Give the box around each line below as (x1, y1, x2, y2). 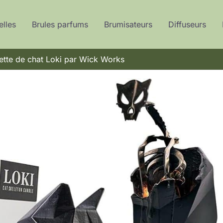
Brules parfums (31, 19, 88, 29)
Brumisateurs (104, 19, 152, 29)
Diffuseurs (168, 19, 206, 29)
